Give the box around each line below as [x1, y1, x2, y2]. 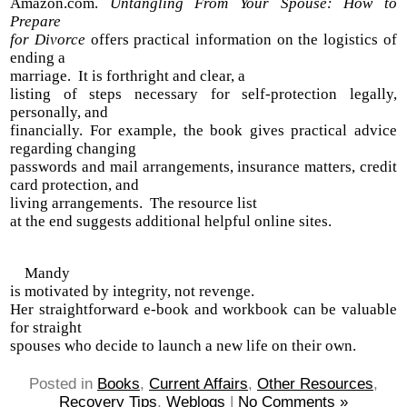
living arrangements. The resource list [10, 194, 258, 212]
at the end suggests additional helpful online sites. [10, 212, 333, 230]
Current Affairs [149, 374, 248, 392]
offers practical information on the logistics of [90, 30, 397, 48]
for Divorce [10, 30, 91, 48]
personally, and [10, 103, 109, 121]
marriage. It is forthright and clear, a [10, 66, 246, 84]
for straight [10, 318, 83, 336]
